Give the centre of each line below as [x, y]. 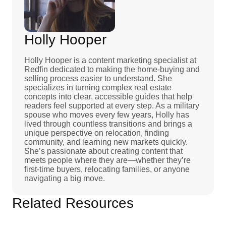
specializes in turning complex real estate [98, 87]
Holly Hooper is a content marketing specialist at [110, 60]
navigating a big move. [65, 178]
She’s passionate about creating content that [103, 151]
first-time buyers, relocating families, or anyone [107, 169]
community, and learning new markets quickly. [106, 142]
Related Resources [73, 203]
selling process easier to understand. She [98, 78]
